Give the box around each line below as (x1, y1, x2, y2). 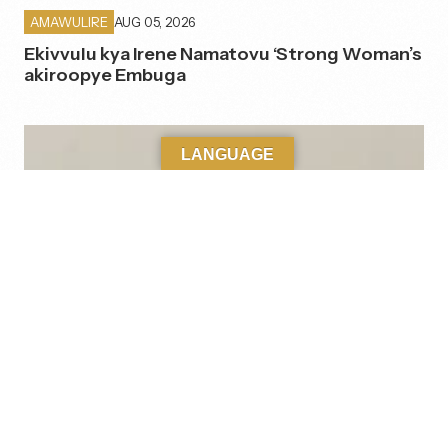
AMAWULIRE (30, 14, 108, 31)
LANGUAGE (181, 146, 274, 163)
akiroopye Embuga (24, 64, 186, 87)
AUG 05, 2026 (114, 13, 195, 30)
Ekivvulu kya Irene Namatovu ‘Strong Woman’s (24, 43, 422, 66)
